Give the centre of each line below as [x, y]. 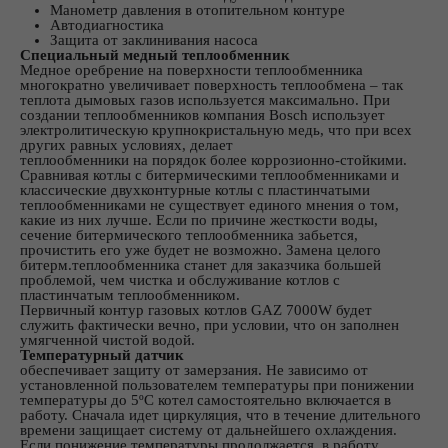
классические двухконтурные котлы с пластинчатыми [195, 189]
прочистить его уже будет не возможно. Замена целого [200, 249]
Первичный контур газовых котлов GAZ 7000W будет [196, 309]
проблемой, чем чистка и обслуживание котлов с [180, 279]
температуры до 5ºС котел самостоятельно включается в [205, 399]
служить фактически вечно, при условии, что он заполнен [209, 324]
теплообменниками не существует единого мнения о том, [209, 204]
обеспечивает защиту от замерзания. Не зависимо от [194, 369]
